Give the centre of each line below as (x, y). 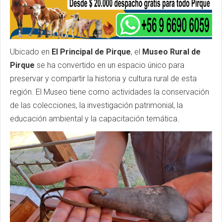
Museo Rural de (171, 52)
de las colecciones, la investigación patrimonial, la (96, 106)
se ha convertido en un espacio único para (110, 65)
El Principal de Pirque (91, 52)
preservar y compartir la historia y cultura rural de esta (103, 79)
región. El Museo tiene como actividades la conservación (110, 92)
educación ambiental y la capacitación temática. (95, 119)
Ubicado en (31, 52)
